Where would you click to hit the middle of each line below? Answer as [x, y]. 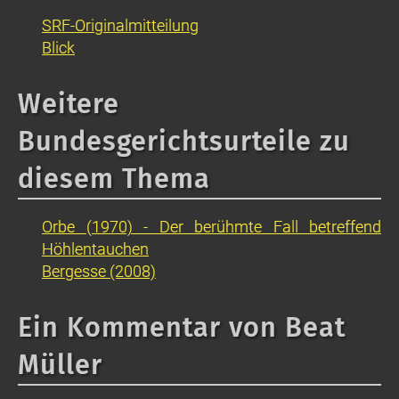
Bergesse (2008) [99, 271]
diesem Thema [114, 178]
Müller [60, 364]
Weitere [69, 103]
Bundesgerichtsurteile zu [184, 141]
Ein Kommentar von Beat [182, 327]
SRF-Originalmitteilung [120, 25]
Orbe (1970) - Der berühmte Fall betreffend [212, 226]
